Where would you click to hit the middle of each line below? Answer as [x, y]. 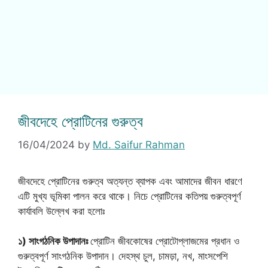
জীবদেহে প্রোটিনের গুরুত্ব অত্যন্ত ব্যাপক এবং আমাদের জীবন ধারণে [130, 181]
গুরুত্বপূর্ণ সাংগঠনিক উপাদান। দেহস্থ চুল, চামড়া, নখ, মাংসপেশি [123, 256]
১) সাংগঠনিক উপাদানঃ [54, 241]
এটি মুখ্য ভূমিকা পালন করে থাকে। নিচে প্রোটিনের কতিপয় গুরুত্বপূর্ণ [130, 196]
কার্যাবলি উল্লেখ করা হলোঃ [61, 211]
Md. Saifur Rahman [139, 144]
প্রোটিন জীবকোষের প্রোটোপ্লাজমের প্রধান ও [165, 241]
